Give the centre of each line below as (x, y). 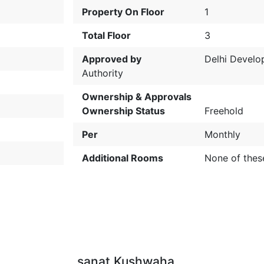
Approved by (112, 59)
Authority (103, 73)
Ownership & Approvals (137, 97)
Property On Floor (123, 12)
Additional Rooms (123, 158)
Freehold (224, 111)
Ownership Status (124, 111)
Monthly (223, 134)
